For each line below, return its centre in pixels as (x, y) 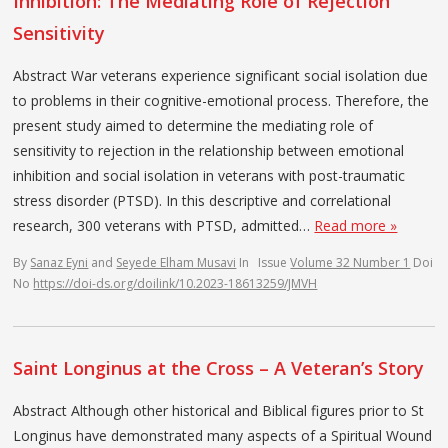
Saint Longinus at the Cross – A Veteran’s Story (219, 367)
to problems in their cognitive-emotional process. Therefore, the (221, 100)
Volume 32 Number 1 (350, 262)
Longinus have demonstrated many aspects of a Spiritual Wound (223, 435)
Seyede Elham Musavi (176, 262)
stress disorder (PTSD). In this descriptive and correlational (202, 200)
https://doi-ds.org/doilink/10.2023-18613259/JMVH (175, 283)
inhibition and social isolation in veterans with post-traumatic (209, 175)
